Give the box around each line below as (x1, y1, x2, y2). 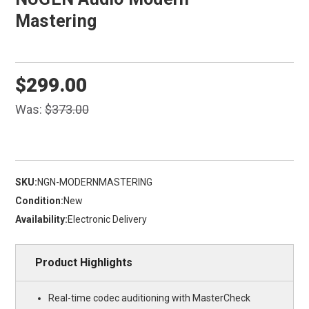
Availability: (14, 214, 68, 226)
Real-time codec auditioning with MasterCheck (48, 292, 251, 304)
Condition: (14, 195, 63, 207)
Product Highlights (34, 256, 132, 270)
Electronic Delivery (67, 214, 147, 226)
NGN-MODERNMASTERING (37, 177, 152, 188)
